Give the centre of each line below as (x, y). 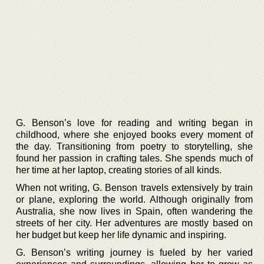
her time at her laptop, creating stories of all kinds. (119, 170)
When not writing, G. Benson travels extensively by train (134, 187)
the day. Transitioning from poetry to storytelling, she (134, 146)
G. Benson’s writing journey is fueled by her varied (134, 252)
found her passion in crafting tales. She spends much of (134, 158)
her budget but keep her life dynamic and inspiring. (121, 235)
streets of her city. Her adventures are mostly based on (134, 223)
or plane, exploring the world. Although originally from (134, 199)
